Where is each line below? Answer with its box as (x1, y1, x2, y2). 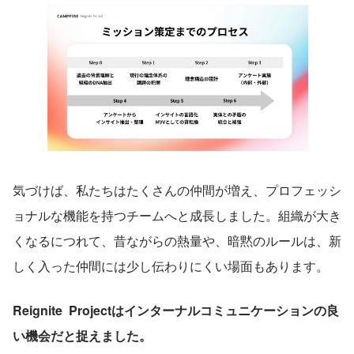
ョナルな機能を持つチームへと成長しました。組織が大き (13, 205, 341, 224)
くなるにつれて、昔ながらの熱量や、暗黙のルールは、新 (13, 231, 341, 250)
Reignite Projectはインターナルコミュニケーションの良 (13, 300, 339, 319)
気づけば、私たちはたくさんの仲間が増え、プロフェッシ (13, 180, 341, 199)
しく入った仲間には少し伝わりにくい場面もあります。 (13, 256, 329, 275)
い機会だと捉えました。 (13, 326, 152, 345)
